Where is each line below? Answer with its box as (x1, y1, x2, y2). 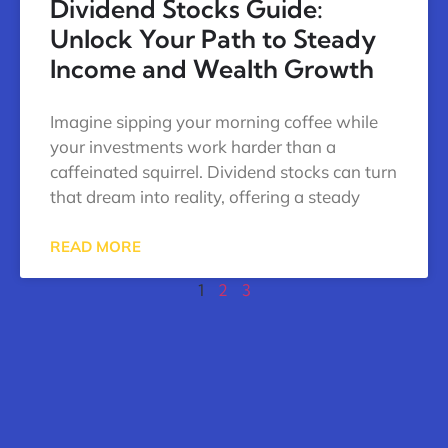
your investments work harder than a (50, 135, 336, 157)
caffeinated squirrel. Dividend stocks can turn (50, 160, 397, 182)
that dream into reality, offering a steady (50, 185, 360, 207)
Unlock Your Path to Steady (50, 22, 376, 54)
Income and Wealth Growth (50, 52, 374, 84)
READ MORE (50, 236, 141, 256)
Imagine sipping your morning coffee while (50, 110, 378, 132)
